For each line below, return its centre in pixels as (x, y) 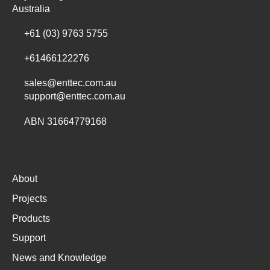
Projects (30, 199)
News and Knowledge (59, 257)
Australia (31, 8)
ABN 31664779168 (65, 121)
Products (31, 218)
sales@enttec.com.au (70, 83)
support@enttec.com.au (75, 96)
